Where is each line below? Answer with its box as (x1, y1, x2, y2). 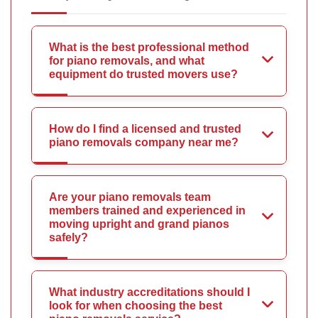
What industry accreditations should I (49, 285, 250, 298)
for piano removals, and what (49, 54, 204, 67)
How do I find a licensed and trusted (49, 122, 241, 135)
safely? (49, 231, 88, 243)
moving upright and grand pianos (49, 217, 229, 230)
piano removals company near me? (49, 136, 238, 148)
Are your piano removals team (49, 190, 211, 203)
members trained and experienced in (49, 204, 246, 216)
